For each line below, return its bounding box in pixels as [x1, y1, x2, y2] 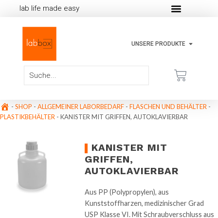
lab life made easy [19, 4, 79, 13]
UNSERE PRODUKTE [131, 40, 185, 47]
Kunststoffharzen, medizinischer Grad [85, 199, 204, 208]
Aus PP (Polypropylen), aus [85, 188, 169, 197]
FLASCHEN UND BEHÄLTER [129, 103, 207, 111]
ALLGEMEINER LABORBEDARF [37, 103, 124, 111]
